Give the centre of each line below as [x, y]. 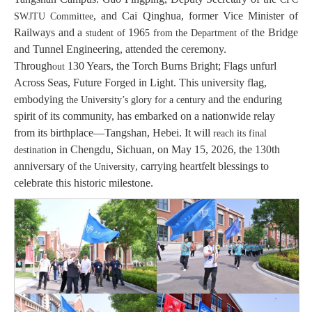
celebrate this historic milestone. [84, 182]
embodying [40, 99]
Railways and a [50, 32]
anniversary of [47, 166]
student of [107, 33]
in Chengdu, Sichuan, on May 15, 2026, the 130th [168, 149]
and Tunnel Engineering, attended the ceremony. [120, 49]
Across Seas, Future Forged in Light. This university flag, [140, 82]
